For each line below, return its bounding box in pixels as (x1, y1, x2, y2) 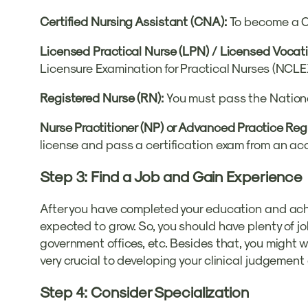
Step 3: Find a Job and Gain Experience (40, 166, 303, 185)
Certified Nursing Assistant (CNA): (40, 13, 230, 28)
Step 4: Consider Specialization (40, 282, 249, 300)
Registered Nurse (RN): (40, 89, 164, 104)
